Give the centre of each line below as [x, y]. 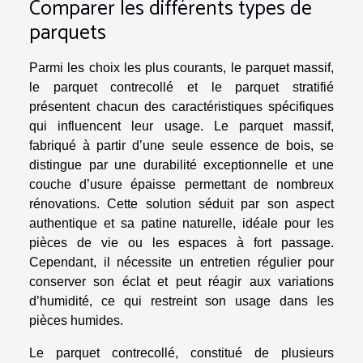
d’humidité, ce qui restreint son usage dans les [181, 301]
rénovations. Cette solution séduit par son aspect [181, 204]
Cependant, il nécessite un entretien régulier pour [181, 263]
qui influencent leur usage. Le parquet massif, [181, 126]
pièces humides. [76, 321]
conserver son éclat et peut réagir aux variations [181, 282]
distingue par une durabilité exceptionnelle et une [181, 165]
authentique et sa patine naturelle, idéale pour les [181, 224]
